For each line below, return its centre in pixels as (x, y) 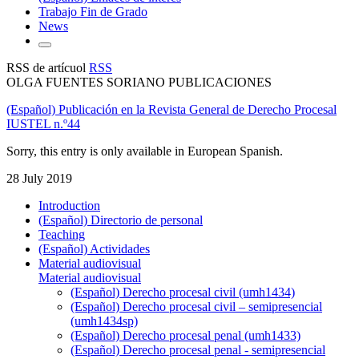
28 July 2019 (39, 178)
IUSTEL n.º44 (43, 123)
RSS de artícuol (48, 67)
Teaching (62, 234)
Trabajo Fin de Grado (93, 11)
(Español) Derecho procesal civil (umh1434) (183, 292)
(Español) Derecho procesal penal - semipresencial (198, 349)
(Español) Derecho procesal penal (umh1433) (186, 335)
